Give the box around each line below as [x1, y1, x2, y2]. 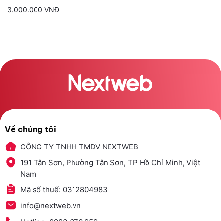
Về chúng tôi [4, 124, 56, 135]
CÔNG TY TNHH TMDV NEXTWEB [20, 142, 138, 152]
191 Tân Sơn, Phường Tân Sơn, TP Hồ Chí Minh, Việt [20, 158, 200, 168]
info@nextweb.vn [20, 201, 81, 211]
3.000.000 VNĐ [7, 5, 59, 14]
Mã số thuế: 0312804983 [20, 185, 108, 195]
